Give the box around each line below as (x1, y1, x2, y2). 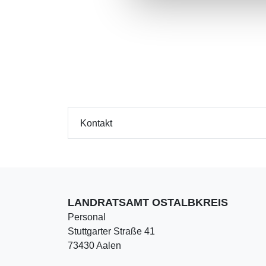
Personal (68, 212, 106, 223)
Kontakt (80, 118, 112, 128)
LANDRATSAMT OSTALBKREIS (68, 197, 228, 209)
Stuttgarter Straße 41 (68, 226, 155, 237)
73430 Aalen (68, 240, 121, 251)
